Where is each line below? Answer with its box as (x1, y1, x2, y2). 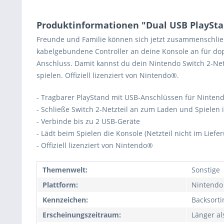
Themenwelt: (42, 165, 87, 175)
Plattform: (42, 180, 78, 190)
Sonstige (191, 165, 220, 175)
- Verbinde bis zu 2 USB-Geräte (36, 116, 140, 126)
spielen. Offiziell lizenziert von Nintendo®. (36, 70, 179, 80)
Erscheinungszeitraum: (42, 210, 121, 220)
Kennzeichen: (42, 195, 88, 205)
